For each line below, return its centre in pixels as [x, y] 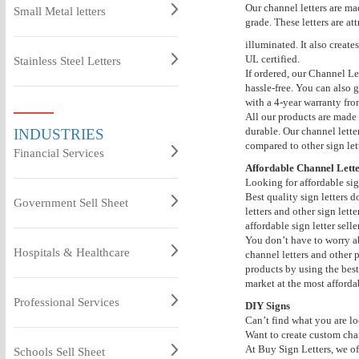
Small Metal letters [59, 11]
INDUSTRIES [58, 134]
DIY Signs [267, 306]
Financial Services [58, 153]
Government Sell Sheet [71, 203]
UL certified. [272, 59]
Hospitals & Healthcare [71, 252]
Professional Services [66, 302]
